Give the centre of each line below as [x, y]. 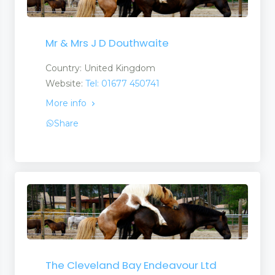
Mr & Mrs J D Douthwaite [107, 43]
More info [67, 103]
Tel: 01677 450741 [122, 84]
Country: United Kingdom [100, 68]
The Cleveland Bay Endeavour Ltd [131, 265]
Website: [65, 84]
